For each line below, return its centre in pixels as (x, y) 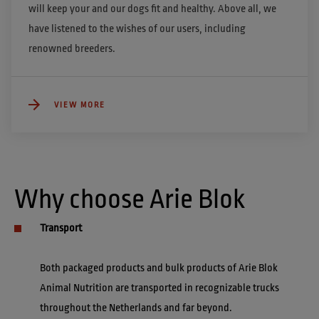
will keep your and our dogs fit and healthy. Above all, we (152, 9)
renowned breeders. (72, 49)
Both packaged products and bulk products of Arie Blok (160, 268)
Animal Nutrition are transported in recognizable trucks (161, 288)
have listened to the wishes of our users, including (137, 29)
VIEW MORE (80, 105)
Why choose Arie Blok (130, 199)
